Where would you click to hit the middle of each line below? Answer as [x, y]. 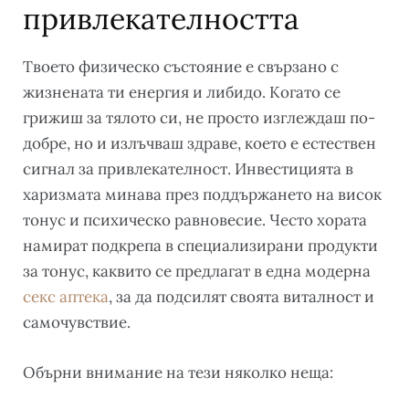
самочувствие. [77, 322]
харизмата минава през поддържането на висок [202, 194]
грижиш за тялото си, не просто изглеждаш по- [199, 117]
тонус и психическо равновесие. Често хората [195, 220]
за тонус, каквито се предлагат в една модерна [197, 271]
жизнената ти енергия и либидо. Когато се [182, 92]
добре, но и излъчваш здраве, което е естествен [199, 143]
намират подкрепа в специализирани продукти [200, 245]
